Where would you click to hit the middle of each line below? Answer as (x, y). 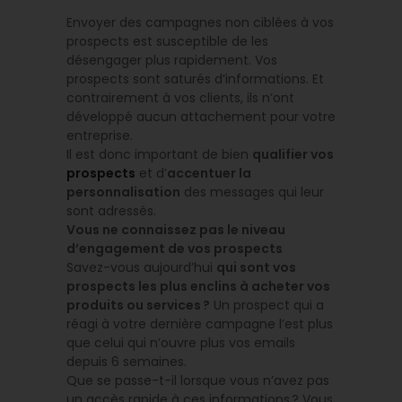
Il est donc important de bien (159, 155)
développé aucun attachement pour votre (201, 117)
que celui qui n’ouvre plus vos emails (181, 343)
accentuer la (209, 174)
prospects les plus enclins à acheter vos (198, 287)
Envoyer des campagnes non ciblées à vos (200, 23)
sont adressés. (113, 211)
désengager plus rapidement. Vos (172, 61)
